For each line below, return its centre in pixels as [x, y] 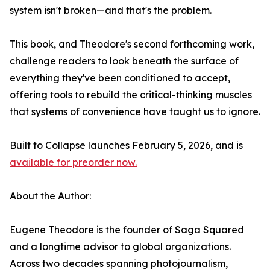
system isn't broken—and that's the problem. [111, 11]
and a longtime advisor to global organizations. [120, 247]
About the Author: [50, 196]
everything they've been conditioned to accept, [120, 78]
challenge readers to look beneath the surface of [124, 61]
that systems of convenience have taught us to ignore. [135, 112]
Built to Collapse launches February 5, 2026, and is [126, 146]
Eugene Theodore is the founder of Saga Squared [127, 230]
